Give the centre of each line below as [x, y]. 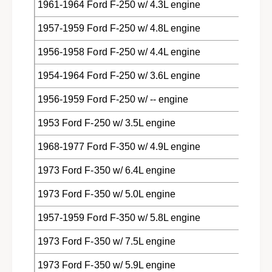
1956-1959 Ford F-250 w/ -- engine [113, 99]
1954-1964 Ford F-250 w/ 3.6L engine [119, 75]
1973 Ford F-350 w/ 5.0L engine [107, 194]
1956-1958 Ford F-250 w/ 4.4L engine [119, 52]
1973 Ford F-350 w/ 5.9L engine [107, 265]
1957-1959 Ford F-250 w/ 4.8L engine [119, 28]
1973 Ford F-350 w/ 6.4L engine [107, 170]
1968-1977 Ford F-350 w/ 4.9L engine [119, 146]
